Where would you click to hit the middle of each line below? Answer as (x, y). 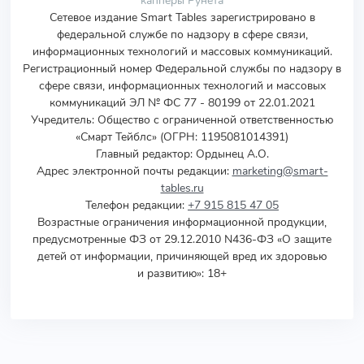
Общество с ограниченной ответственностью (215, 120)
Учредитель (61, 120)
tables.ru (182, 188)
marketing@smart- (280, 171)
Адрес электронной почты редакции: (134, 171)
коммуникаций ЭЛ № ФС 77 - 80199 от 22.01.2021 (182, 103)
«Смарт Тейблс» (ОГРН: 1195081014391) (182, 137)
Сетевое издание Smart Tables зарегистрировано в (182, 17)
